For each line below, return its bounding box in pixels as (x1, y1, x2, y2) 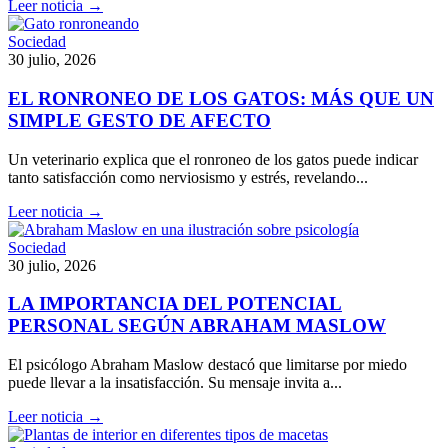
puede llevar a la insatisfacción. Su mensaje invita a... (8, 374, 342, 391)
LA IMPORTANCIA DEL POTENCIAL (8, 293, 342, 315)
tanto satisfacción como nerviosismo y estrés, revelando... (8, 168, 368, 186)
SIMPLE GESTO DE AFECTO (8, 109, 271, 131)
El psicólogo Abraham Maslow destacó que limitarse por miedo (8, 356, 407, 373)
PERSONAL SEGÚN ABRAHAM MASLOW (8, 315, 386, 337)
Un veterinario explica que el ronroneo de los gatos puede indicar (8, 150, 418, 168)
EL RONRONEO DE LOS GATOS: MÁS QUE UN (8, 87, 434, 109)
